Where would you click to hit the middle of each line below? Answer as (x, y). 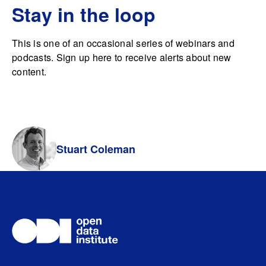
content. (29, 72)
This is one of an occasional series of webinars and (123, 43)
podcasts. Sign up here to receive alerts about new (122, 57)
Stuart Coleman (96, 149)
